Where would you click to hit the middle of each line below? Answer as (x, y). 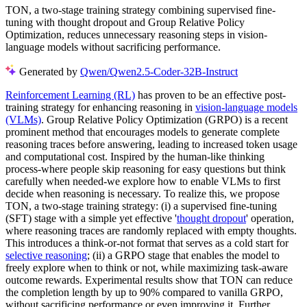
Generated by (50, 71)
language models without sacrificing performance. (113, 47)
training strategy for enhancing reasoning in (100, 107)
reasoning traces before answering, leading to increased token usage (151, 144)
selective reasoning (46, 255)
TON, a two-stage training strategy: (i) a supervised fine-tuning (141, 206)
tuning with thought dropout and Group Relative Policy (125, 22)
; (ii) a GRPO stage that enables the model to (183, 255)
